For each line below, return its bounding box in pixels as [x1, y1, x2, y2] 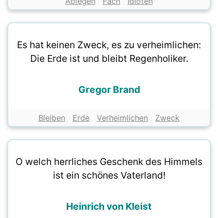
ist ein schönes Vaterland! [53, 169, 165, 182]
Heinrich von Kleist [66, 200, 152, 213]
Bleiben [38, 113, 65, 123]
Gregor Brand [78, 84, 140, 96]
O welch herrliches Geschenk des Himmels [16, 156, 202, 168]
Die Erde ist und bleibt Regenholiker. [30, 53, 188, 65]
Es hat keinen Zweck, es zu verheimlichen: [17, 39, 201, 51]
